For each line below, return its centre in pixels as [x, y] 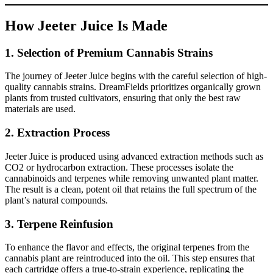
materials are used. [40, 109]
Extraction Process [63, 133]
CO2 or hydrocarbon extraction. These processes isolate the [119, 167]
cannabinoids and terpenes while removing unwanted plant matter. [132, 178]
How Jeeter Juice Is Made [86, 25]
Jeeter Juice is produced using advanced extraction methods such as [134, 156]
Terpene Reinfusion [65, 224]
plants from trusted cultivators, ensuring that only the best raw [123, 98]
